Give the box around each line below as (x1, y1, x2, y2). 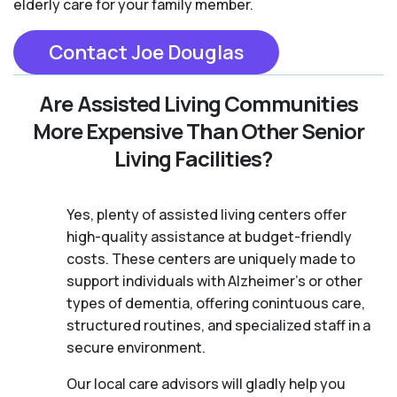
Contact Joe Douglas (49, 38, 244, 66)
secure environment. (66, 337, 206, 357)
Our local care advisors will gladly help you (66, 373, 346, 393)
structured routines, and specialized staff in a (66, 315, 370, 335)
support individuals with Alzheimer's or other (66, 270, 362, 291)
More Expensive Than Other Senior (32, 115, 365, 145)
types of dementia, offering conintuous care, (66, 292, 365, 313)
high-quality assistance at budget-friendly (66, 226, 352, 246)
